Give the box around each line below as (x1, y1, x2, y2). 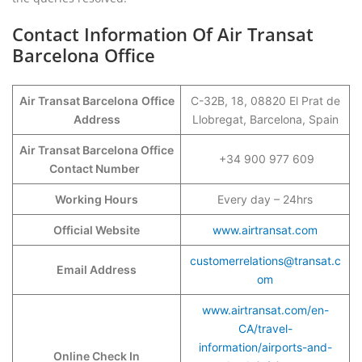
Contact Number (48, 162, 145, 175)
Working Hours (55, 192, 138, 206)
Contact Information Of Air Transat (12, 22, 314, 46)
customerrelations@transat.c (189, 254, 341, 267)
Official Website (53, 223, 140, 237)
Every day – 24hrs (217, 192, 313, 206)
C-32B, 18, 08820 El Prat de (190, 94, 340, 107)
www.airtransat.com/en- (201, 303, 329, 317)
